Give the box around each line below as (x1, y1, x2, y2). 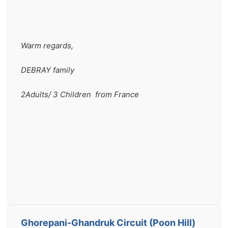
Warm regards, (21, 41, 73, 50)
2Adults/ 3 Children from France (21, 90, 139, 99)
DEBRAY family (21, 65, 74, 75)
